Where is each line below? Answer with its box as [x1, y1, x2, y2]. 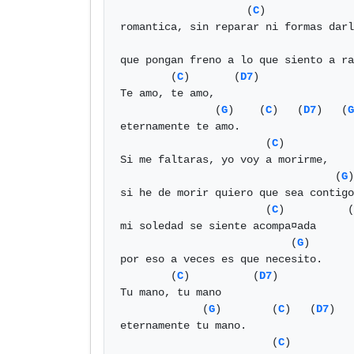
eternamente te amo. [120, 120, 240, 133]
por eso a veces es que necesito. [120, 253, 322, 265]
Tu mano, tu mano [120, 286, 221, 299]
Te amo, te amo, [120, 87, 215, 100]
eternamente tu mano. [120, 319, 247, 332]
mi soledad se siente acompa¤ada [120, 220, 316, 232]
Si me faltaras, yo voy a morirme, [120, 153, 329, 166]
